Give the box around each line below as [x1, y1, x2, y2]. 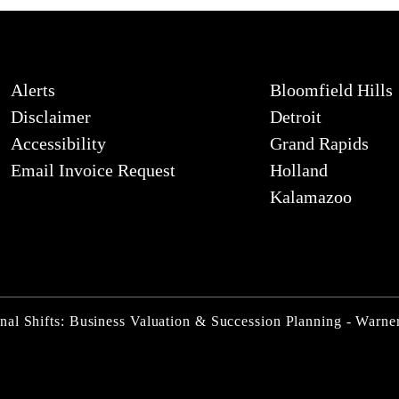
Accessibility [11, 133, 106, 153]
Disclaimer [11, 106, 91, 126]
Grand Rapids [270, 133, 370, 153]
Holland [270, 159, 329, 180]
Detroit [270, 106, 322, 126]
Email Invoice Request [11, 159, 175, 180]
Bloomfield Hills [270, 79, 394, 100]
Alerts [11, 79, 55, 100]
